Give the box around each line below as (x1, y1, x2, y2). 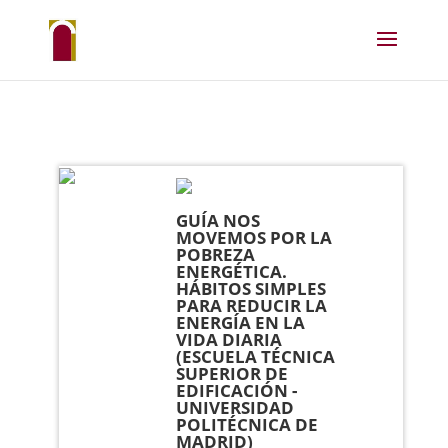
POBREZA (176, 243, 256, 266)
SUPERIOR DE (176, 362, 289, 385)
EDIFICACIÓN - (176, 379, 298, 402)
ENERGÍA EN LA (176, 311, 306, 334)
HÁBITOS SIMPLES (176, 277, 327, 300)
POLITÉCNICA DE (176, 413, 319, 436)
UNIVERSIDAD (176, 396, 295, 419)
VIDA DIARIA (176, 328, 283, 351)
